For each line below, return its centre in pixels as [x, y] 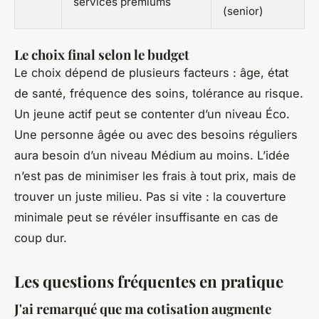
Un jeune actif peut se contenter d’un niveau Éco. [152, 114]
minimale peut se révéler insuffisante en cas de [146, 217]
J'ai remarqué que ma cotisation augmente [143, 308]
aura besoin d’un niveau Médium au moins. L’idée [152, 155]
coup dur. [41, 237]
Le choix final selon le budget [102, 54]
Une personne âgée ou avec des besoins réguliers [156, 134]
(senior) [243, 11]
